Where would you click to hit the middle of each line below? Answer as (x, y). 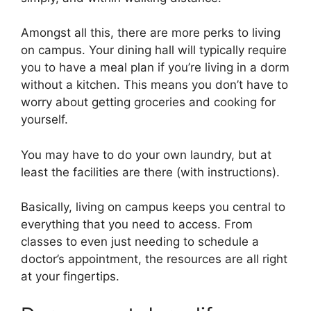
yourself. (44, 120)
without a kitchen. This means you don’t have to (154, 85)
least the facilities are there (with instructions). (150, 172)
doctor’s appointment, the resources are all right (154, 259)
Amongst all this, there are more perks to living (151, 33)
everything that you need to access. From (137, 225)
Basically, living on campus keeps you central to (153, 207)
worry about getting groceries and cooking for (148, 102)
